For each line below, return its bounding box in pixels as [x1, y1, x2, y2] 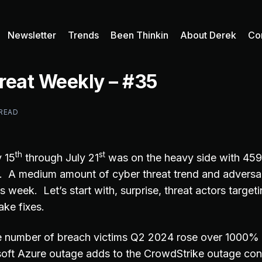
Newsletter [8, 29, 56, 41]
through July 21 [22, 151, 99, 164]
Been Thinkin [111, 29, 168, 41]
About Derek [180, 29, 236, 41]
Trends [68, 29, 99, 41]
